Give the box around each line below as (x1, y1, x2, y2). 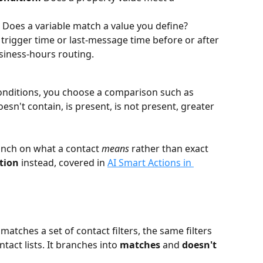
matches (120, 238, 160, 251)
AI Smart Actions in (107, 156, 194, 170)
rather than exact (129, 142, 211, 156)
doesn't (182, 238, 219, 251)
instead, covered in (19, 156, 107, 170)
